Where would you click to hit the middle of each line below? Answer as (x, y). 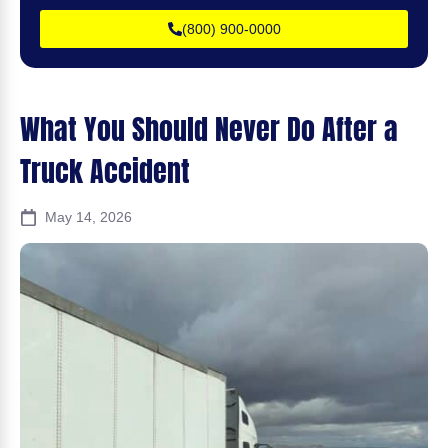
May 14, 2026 (88, 216)
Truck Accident (105, 170)
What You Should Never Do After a (209, 128)
